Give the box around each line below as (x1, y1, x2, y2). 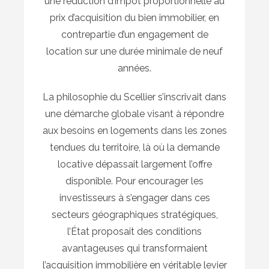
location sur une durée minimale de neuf (46, 46, 223, 58)
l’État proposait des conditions (67, 226, 202, 238)
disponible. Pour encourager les (65, 175, 204, 187)
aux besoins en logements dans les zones (42, 125, 227, 137)
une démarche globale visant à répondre (45, 108, 224, 120)
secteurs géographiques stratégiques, (51, 209, 218, 221)
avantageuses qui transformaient (61, 243, 208, 255)
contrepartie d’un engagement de (61, 29, 208, 41)
